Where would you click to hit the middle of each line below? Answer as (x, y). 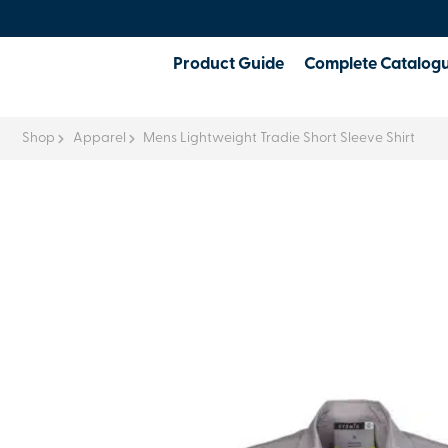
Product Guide (229, 64)
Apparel (99, 138)
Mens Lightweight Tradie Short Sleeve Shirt (279, 138)
